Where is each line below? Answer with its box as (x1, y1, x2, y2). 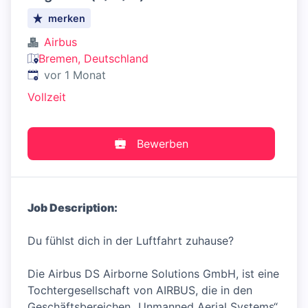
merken (48, 12, 86, 24)
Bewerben (136, 137, 188, 151)
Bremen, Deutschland (38, 52, 148, 65)
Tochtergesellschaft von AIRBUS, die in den (27, 283, 252, 297)
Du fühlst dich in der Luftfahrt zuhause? (27, 234, 234, 247)
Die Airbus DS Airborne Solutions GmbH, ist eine (27, 267, 279, 280)
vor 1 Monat (44, 68, 106, 82)
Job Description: (27, 201, 118, 214)
